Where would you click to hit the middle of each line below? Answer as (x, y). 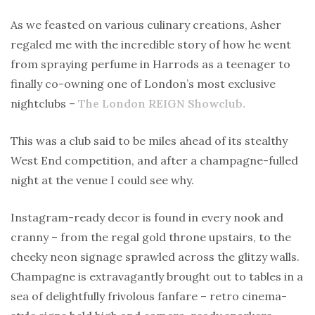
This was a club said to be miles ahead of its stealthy (149, 140)
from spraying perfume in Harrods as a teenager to (150, 64)
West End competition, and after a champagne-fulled (154, 160)
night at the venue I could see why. (102, 180)
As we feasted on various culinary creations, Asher (146, 24)
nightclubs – (44, 103)
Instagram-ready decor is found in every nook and (147, 217)
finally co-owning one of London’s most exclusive (143, 83)
